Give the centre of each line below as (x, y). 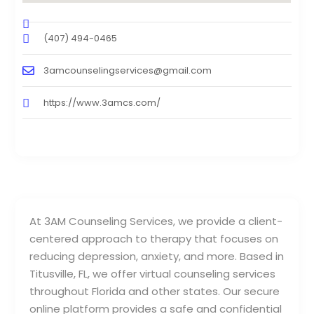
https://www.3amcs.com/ (102, 103)
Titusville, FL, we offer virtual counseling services (153, 274)
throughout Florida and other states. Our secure (155, 292)
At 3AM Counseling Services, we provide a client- (156, 221)
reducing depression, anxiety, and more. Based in (157, 257)
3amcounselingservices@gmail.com (128, 71)
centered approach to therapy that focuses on (154, 239)
